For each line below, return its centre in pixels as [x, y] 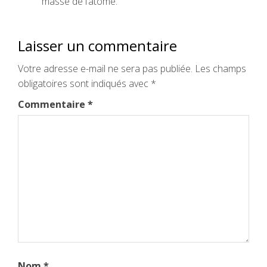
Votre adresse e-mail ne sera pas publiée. [105, 69]
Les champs [221, 69]
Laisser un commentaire [97, 46]
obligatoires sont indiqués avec [84, 83]
